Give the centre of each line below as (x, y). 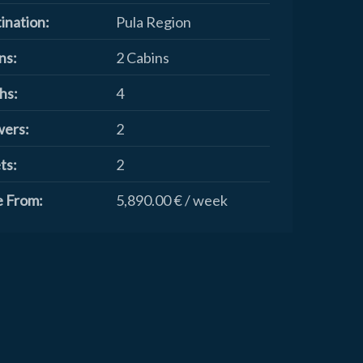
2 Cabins (143, 58)
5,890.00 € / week (172, 201)
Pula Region (154, 22)
